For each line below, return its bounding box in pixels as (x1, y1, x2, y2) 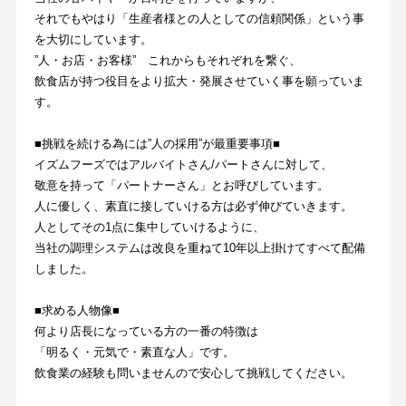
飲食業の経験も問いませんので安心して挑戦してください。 (34, 365, 353, 380)
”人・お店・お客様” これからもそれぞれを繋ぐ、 (34, 53, 301, 67)
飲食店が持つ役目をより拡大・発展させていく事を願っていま (34, 73, 364, 88)
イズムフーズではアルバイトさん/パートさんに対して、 (34, 157, 333, 171)
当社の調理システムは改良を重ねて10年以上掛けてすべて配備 (34, 240, 365, 255)
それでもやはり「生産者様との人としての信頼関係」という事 (34, 11, 364, 25)
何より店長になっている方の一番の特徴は (34, 324, 258, 338)
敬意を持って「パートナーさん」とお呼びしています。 (34, 178, 329, 192)
